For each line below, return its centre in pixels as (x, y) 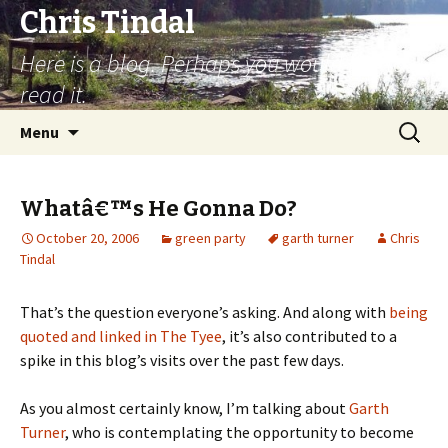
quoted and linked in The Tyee (121, 336)
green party (210, 238)
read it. (53, 94)
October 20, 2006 (87, 238)
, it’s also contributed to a (309, 336)
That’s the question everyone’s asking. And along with (204, 312)
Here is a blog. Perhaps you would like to (212, 63)
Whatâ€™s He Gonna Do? (158, 208)
